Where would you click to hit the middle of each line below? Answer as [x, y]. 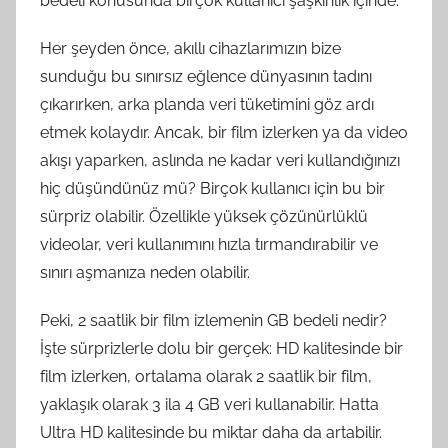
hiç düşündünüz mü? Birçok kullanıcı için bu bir [212, 188]
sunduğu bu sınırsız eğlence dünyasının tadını [206, 76]
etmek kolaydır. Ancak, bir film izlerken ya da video [224, 132]
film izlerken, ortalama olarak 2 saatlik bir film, [206, 376]
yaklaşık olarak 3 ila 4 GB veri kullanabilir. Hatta [209, 404]
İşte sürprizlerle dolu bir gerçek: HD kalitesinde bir [221, 348]
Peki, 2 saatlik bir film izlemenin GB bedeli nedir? [213, 320]
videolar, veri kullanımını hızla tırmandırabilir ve [209, 244]
